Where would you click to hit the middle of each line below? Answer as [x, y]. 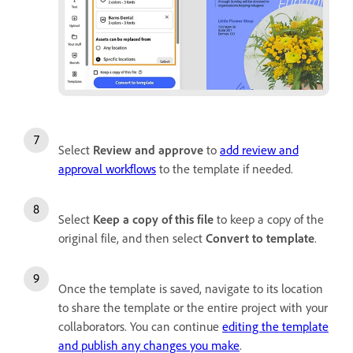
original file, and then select [132, 238]
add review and [259, 149]
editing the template [275, 326]
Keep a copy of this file [153, 219]
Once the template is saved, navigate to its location [191, 288]
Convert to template [260, 238]
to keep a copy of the [269, 219]
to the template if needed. [225, 168]
